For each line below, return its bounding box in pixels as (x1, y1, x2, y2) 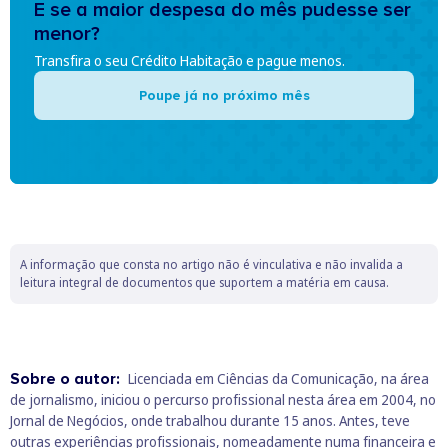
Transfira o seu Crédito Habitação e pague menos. (34, 51, 345, 71)
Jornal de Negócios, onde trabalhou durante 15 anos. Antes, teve (10, 411, 410, 431)
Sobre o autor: (10, 369, 124, 390)
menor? (34, 22, 100, 47)
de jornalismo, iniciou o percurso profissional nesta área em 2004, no (10, 390, 436, 410)
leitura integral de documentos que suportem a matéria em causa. (20, 274, 389, 292)
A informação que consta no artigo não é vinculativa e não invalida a (20, 256, 403, 274)
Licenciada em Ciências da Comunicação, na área (128, 369, 429, 389)
